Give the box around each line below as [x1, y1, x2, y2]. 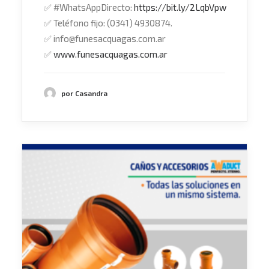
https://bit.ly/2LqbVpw [134, 2, 226, 13]
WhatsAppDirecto [59, 2, 130, 13]
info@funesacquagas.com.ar [52, 33, 166, 44]
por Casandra [61, 88, 107, 97]
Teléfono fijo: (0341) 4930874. [52, 17, 172, 28]
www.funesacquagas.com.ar [53, 49, 168, 59]
